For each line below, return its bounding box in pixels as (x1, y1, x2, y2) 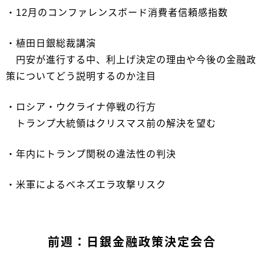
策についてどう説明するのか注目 (6, 71, 156, 82)
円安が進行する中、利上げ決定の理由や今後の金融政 (6, 55, 256, 65)
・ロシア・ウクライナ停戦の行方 (6, 102, 156, 113)
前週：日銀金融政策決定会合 (48, 236, 216, 249)
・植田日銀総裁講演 (6, 38, 96, 49)
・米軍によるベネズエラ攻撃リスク (6, 180, 166, 190)
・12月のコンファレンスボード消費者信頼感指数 (6, 8, 228, 18)
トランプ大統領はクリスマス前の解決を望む (6, 118, 216, 129)
